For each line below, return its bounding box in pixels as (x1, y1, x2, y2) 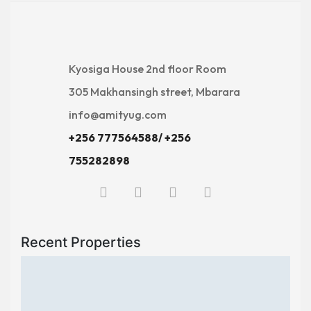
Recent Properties (21, 234, 141, 251)
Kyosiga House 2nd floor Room (69, 62, 226, 76)
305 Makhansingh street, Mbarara (69, 85, 240, 99)
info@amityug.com (69, 108, 167, 121)
